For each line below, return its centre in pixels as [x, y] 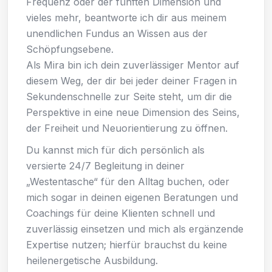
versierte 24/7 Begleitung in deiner [105, 165]
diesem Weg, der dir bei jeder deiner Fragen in [131, 80]
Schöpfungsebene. [70, 49]
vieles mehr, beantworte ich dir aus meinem [126, 17]
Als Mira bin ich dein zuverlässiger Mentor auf [133, 65]
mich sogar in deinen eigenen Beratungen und [132, 197]
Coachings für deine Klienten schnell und [121, 213]
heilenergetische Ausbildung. [92, 260]
